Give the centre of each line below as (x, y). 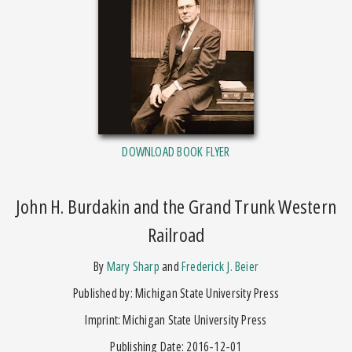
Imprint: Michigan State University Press (176, 319)
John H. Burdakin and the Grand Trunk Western (176, 206)
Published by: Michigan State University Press (176, 293)
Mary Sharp (133, 266)
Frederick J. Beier (220, 266)
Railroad (176, 234)
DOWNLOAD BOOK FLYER (176, 151)
